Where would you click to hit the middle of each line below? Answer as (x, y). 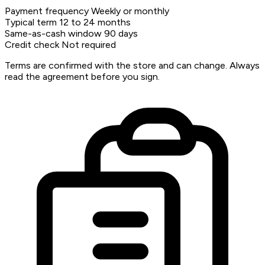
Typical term (31, 22)
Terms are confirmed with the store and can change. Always (132, 66)
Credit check (32, 45)
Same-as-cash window (53, 34)
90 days (121, 34)
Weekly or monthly (130, 11)
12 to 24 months (95, 22)
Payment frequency (47, 11)
